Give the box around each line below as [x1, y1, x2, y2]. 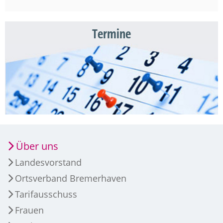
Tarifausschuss [15, 188, 77, 201]
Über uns [16, 139, 58, 153]
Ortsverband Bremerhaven [15, 172, 126, 185]
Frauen [15, 204, 44, 217]
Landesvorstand [15, 156, 82, 169]
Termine [92, 26, 131, 42]
